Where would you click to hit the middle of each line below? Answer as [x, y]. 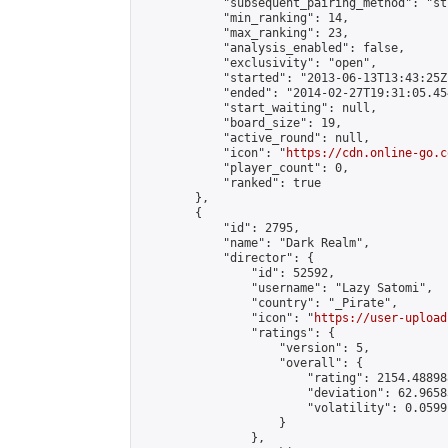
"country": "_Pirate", [268, 303]
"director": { [226, 258]
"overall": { [251, 363]
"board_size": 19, [240, 123]
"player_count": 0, [244, 168]
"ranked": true [230, 183]
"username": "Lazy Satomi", [286, 288]
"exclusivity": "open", [258, 63]
